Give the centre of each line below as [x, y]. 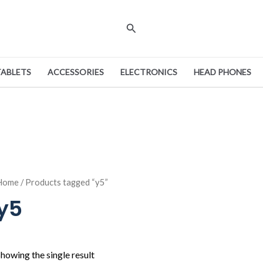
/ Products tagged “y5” [63, 182]
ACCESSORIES [76, 72]
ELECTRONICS [149, 72]
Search [141, 27]
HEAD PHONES [222, 72]
